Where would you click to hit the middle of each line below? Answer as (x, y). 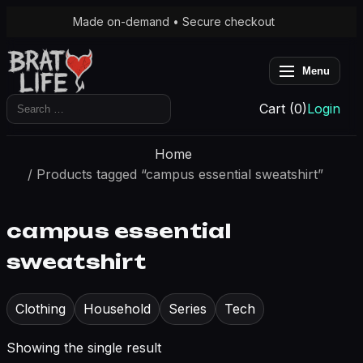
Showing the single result (84, 347)
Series (188, 308)
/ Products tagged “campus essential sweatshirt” (174, 174)
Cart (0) (284, 108)
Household (117, 308)
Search (28, 102)
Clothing (41, 308)
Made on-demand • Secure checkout (173, 21)
